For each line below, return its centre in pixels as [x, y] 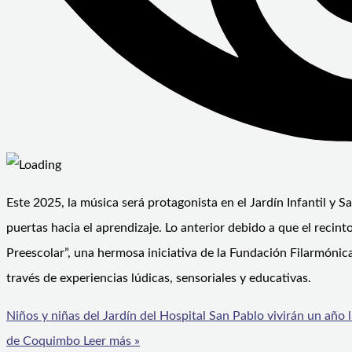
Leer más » [110, 341]
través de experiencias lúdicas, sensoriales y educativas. [159, 279]
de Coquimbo [43, 341]
